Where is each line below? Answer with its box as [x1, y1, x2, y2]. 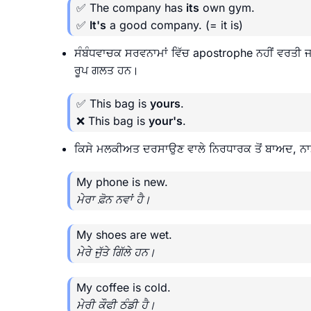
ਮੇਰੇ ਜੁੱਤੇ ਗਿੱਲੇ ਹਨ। [76, 244, 155, 259]
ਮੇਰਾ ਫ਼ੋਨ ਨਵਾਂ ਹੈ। [76, 192, 151, 206]
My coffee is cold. [76, 280, 171, 294]
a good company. [106, 17, 205, 32]
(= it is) [205, 17, 243, 32]
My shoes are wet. [76, 227, 172, 242]
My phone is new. [76, 174, 168, 189]
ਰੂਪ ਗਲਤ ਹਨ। [74, 62, 139, 77]
